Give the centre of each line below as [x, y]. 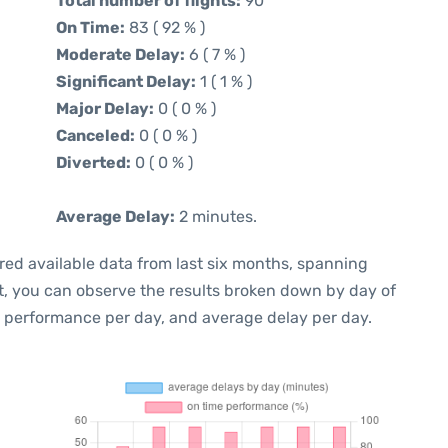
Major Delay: [105, 108]
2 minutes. [216, 216]
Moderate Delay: [120, 54]
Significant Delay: [126, 81]
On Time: [90, 27]
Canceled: [95, 135]
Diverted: [93, 162]
